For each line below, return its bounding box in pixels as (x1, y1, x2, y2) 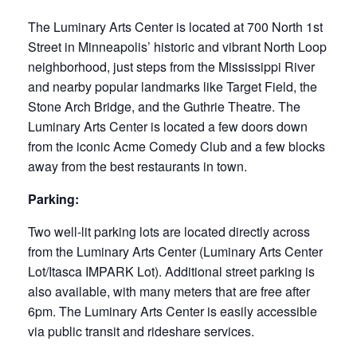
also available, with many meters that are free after (28, 282, 310, 300)
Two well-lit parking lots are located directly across (28, 222, 310, 241)
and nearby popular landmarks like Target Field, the (28, 77, 317, 96)
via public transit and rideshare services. (28, 322, 254, 340)
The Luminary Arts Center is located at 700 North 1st (28, 18, 323, 36)
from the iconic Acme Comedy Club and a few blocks (28, 137, 325, 155)
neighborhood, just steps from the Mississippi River (28, 57, 315, 76)
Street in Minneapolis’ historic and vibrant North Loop (28, 37, 327, 56)
